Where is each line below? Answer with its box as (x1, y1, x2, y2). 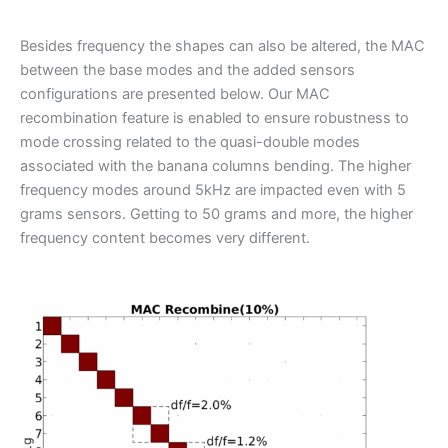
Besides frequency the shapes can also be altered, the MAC (20, 37, 425, 56)
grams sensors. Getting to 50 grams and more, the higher (20, 205, 413, 224)
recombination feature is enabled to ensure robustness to (20, 109, 409, 128)
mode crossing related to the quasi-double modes (20, 133, 360, 152)
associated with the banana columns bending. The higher (20, 157, 411, 176)
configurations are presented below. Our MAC (20, 85, 330, 104)
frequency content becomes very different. (20, 229, 310, 248)
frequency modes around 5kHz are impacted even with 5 (20, 181, 406, 200)
